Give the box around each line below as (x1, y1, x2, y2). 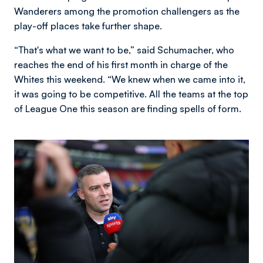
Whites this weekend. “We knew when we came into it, (14, 73, 245, 85)
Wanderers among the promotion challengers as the (14, 5, 240, 17)
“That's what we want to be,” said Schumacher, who (14, 44, 234, 56)
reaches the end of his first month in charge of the (14, 59, 228, 70)
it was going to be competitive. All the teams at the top (14, 88, 248, 100)
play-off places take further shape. (14, 20, 162, 32)
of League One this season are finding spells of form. (14, 103, 244, 114)
